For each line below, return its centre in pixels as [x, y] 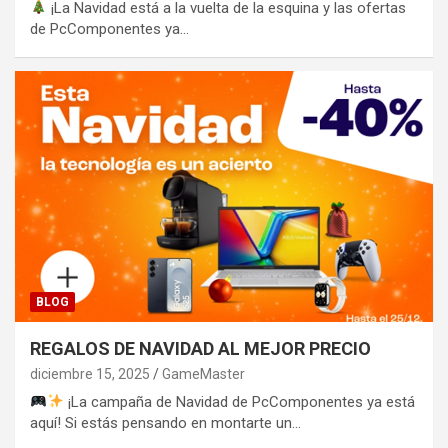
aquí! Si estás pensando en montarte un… [165, 422]
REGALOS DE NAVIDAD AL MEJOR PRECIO [200, 348]
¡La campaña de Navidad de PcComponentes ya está [240, 401]
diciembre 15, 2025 [90, 373]
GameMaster [203, 373]
